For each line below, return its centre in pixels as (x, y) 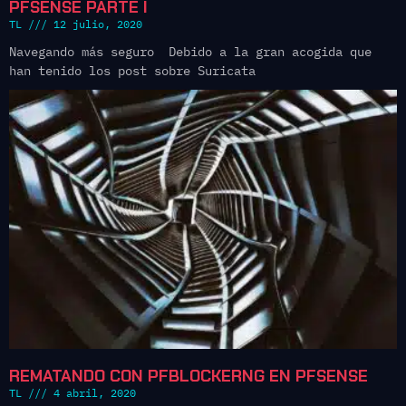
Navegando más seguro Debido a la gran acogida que (190, 51)
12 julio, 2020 (95, 24)
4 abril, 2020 (92, 393)
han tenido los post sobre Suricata (132, 70)
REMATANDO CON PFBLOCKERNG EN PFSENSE (188, 376)
